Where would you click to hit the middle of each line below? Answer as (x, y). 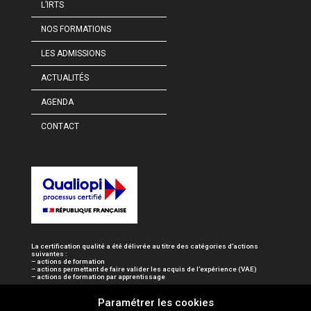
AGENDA (57, 102)
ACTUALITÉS (65, 77)
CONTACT (60, 126)
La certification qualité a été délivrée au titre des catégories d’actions (144, 246)
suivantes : (49, 254)
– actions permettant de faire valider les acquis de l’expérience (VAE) (144, 269)
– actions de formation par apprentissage (98, 277)
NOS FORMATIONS (76, 29)
